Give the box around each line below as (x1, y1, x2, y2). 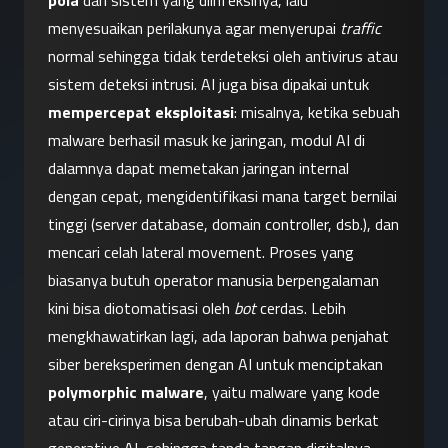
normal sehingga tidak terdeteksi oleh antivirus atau (48, 44, 398, 69)
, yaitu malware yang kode (204, 380, 380, 405)
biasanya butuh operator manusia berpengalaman (48, 268, 379, 293)
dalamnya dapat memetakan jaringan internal (48, 156, 349, 181)
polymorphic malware (48, 380, 204, 405)
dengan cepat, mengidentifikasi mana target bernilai (48, 184, 397, 209)
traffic (340, 16, 381, 41)
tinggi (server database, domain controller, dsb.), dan (48, 212, 399, 237)
